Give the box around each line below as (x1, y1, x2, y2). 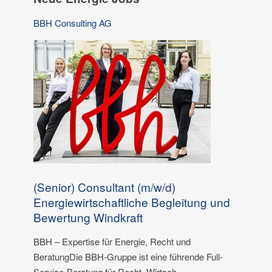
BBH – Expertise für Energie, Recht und (33, 234, 191, 248)
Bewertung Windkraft (33, 208, 143, 225)
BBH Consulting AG (33, 16, 112, 29)
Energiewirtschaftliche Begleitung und (33, 193, 230, 210)
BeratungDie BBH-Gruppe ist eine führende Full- (33, 250, 223, 263)
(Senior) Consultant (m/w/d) (33, 178, 175, 195)
